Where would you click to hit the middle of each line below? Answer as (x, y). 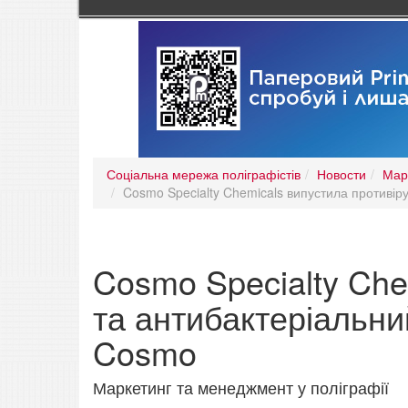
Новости (342, 174)
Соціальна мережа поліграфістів (204, 174)
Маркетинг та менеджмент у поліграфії (241, 388)
